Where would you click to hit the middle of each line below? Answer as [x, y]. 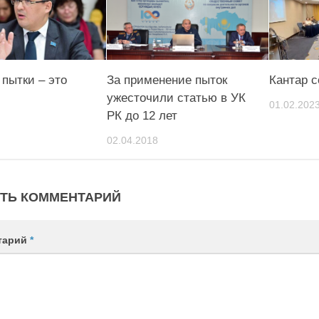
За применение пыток [167, 80]
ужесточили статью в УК [176, 98]
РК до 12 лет [142, 115]
